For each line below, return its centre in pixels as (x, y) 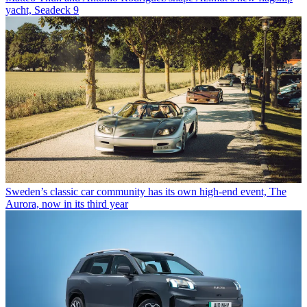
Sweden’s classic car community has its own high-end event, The (146, 192)
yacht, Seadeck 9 (42, 10)
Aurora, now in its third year (67, 204)
